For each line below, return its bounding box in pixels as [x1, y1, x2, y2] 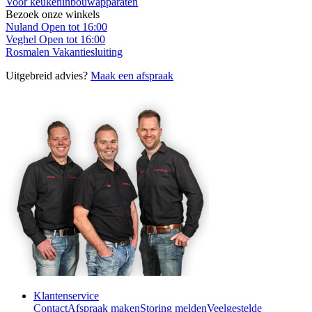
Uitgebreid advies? [6, 70, 91, 82]
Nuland [6, 21, 38, 33]
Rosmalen [6, 46, 49, 58]
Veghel [6, 33, 36, 46]
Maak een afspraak [91, 70, 173, 82]
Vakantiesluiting [49, 46, 123, 58]
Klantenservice [33, 290, 99, 302]
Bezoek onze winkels [6, 8, 100, 21]
